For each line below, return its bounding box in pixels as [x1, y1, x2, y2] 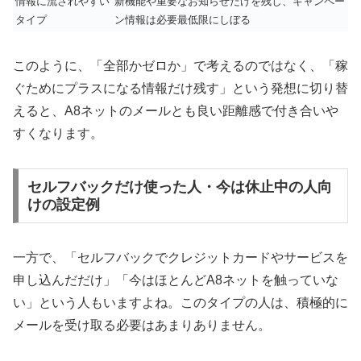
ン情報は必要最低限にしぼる [114, 14, 251, 27]
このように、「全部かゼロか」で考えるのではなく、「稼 [13, 59, 348, 73]
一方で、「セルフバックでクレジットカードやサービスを [13, 250, 348, 264]
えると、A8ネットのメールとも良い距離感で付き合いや [13, 104, 338, 118]
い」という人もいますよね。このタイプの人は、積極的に [13, 295, 348, 309]
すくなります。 [13, 127, 103, 141]
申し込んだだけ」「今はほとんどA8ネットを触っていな [13, 272, 338, 287]
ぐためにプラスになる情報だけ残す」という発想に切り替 [13, 81, 348, 96]
